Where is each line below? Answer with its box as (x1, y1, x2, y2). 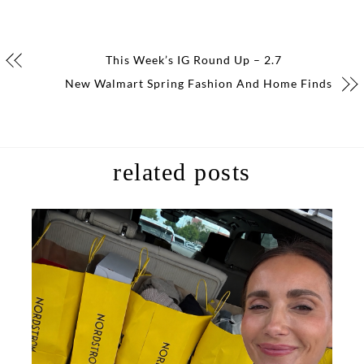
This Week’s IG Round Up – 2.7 (106, 53, 283, 67)
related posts (113, 158, 251, 186)
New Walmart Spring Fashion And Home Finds (64, 76, 332, 91)
